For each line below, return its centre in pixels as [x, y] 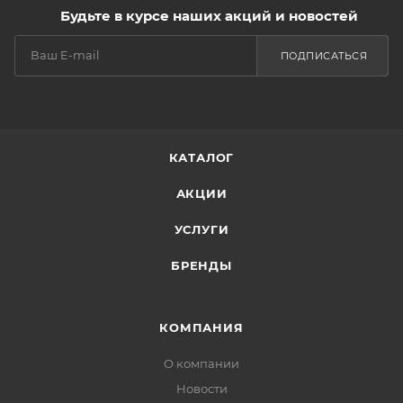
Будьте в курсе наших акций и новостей [209, 16]
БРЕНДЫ [201, 266]
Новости [201, 389]
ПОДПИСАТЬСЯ [323, 56]
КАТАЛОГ [201, 158]
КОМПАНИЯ [201, 328]
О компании [201, 364]
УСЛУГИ [201, 230]
